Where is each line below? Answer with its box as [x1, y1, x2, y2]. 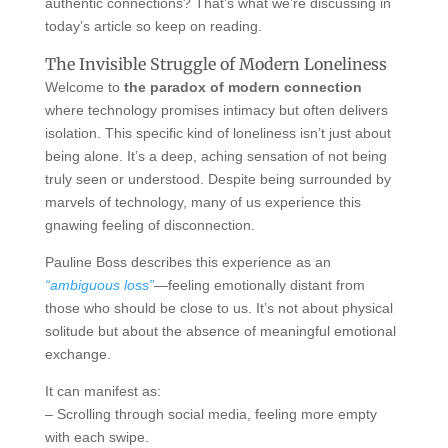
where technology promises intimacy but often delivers [44, 102, 388, 118]
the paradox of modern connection [123, 79, 362, 95]
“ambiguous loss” [44, 277, 154, 293]
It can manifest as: [44, 383, 161, 399]
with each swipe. [44, 429, 149, 445]
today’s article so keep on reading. [44, 18, 262, 34]
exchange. [44, 346, 111, 362]
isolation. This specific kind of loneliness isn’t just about [44, 125, 391, 141]
